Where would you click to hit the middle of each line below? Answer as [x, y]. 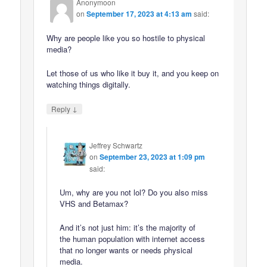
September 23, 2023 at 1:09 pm [153, 156]
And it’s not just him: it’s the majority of [128, 228]
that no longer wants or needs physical [126, 250]
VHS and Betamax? [94, 203]
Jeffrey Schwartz [116, 145]
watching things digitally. [89, 85]
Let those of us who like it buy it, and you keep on [133, 73]
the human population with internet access [133, 239]
